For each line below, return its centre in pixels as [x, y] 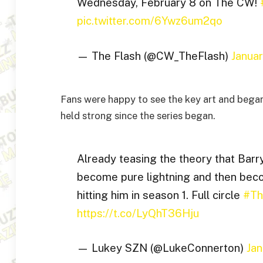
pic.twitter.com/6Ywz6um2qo [149, 21]
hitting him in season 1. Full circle [160, 195]
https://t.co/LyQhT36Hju [138, 213]
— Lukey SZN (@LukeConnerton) [161, 248]
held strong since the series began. [138, 115]
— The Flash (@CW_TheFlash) [154, 55]
